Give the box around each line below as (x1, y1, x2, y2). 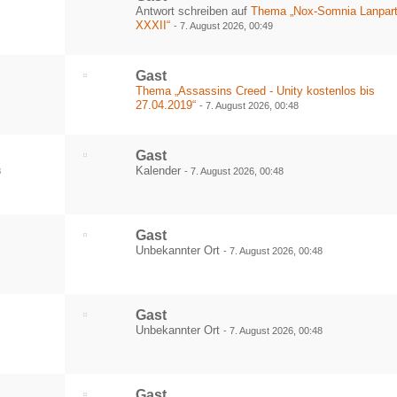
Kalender (136, 164, 185, 177)
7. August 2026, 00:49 (180, 20, 274, 31)
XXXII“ (136, 19, 171, 32)
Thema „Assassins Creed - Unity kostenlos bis (136, 84, 376, 97)
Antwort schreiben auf (136, 4, 252, 18)
